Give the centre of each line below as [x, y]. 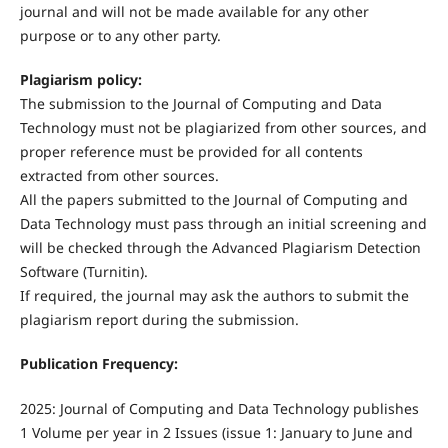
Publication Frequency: [98, 364]
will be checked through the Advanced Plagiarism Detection [220, 248]
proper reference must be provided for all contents [191, 152]
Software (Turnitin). [83, 272]
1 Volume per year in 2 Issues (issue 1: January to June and [218, 432]
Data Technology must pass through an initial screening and [223, 224]
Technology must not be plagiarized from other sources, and [223, 128]
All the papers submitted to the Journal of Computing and [213, 200]
